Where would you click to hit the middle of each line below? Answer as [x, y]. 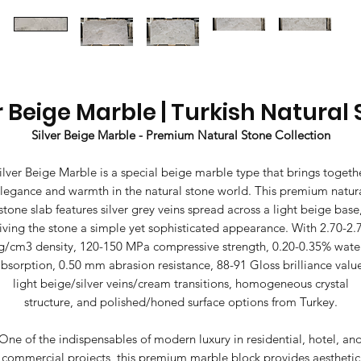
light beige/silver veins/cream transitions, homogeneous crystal [180, 283]
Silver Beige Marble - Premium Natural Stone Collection [180, 135]
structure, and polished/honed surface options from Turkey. [180, 302]
